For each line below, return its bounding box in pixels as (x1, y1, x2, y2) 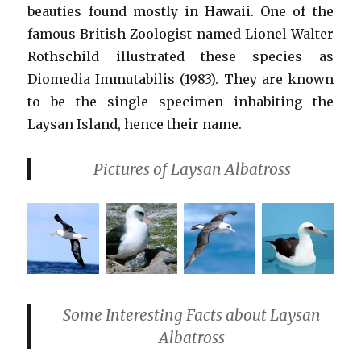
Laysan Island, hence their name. (27, 116, 243, 132)
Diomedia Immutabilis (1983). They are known (27, 71, 334, 87)
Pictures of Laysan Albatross (93, 160, 291, 179)
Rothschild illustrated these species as (27, 48, 334, 64)
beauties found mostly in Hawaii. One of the (27, 3, 334, 19)
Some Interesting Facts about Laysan (63, 305, 321, 325)
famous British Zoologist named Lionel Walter (27, 26, 334, 42)
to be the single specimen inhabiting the (27, 93, 334, 110)
